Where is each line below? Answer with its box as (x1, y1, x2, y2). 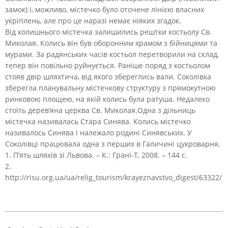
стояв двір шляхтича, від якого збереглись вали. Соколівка (5, 71, 211, 81)
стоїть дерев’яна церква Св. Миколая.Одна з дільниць (5, 105, 195, 115)
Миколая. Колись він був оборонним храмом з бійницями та (5, 38, 217, 48)
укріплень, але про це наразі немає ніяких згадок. (5, 15, 181, 25)
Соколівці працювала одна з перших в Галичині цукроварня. (5, 138, 220, 149)
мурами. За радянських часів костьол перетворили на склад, (5, 49, 219, 59)
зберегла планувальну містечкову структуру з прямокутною (5, 82, 216, 93)
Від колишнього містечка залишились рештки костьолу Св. (5, 26, 212, 37)
